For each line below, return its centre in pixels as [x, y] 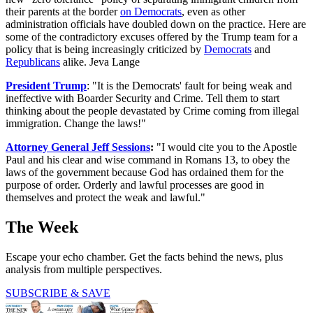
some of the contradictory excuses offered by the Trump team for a [152, 37]
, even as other [213, 12]
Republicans [33, 62]
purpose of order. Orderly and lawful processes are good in [135, 185]
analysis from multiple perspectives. [84, 270]
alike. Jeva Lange [100, 62]
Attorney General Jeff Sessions [78, 147]
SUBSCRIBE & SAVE [58, 293]
